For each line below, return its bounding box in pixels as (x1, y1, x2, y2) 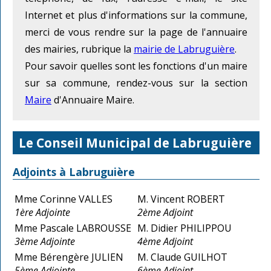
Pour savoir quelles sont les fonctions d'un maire (25, 59, 247, 73)
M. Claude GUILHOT (137, 250, 227, 264)
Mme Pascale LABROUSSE (15, 221, 131, 235)
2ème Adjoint (137, 205, 193, 219)
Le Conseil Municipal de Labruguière (19, 134, 252, 151)
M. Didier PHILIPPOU (137, 221, 232, 235)
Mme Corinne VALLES (15, 192, 113, 206)
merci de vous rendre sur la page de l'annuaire (25, 25, 247, 39)
